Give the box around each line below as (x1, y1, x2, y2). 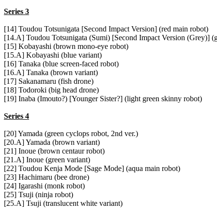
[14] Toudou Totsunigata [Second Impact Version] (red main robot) (4, 25, 208, 33)
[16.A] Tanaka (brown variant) (4, 68, 98, 77)
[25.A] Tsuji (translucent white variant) (4, 199, 123, 208)
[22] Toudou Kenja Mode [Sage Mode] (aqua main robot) (4, 164, 180, 173)
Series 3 (4, 7, 29, 16)
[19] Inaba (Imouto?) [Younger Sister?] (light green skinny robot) (4, 94, 202, 103)
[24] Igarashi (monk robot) (4, 182, 85, 190)
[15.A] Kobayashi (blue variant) (4, 51, 102, 60)
